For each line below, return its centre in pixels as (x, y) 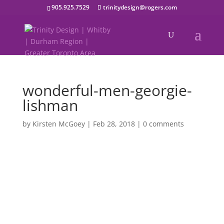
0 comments (163, 124)
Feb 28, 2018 (114, 124)
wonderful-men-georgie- (107, 90)
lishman (50, 105)
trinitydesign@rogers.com (140, 7)
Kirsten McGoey (58, 124)
